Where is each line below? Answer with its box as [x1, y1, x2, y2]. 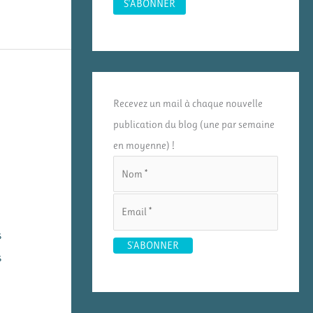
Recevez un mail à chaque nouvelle [113, 96, 263, 110]
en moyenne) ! [113, 138, 175, 152]
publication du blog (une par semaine [113, 117, 275, 131]
